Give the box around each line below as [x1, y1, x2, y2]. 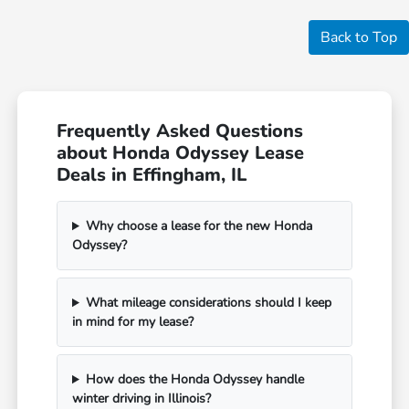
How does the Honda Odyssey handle [85, 371, 304, 389]
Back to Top [320, 27, 397, 48]
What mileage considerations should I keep [85, 294, 331, 312]
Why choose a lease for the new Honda [85, 217, 312, 236]
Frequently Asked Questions [57, 119, 304, 144]
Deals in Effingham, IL [57, 163, 247, 188]
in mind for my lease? [72, 313, 194, 331]
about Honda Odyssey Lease [57, 141, 305, 166]
